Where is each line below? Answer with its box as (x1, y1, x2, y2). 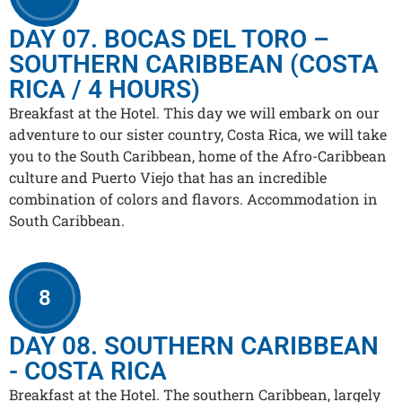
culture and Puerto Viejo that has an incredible (9, 167, 327, 187)
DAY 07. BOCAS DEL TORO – (9, 23, 329, 54)
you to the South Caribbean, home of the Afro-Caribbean (9, 145, 387, 165)
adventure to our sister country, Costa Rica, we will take (9, 124, 387, 144)
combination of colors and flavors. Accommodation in (9, 188, 378, 208)
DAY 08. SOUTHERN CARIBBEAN (9, 331, 379, 362)
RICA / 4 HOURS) (9, 74, 200, 104)
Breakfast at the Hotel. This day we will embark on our (9, 102, 380, 122)
